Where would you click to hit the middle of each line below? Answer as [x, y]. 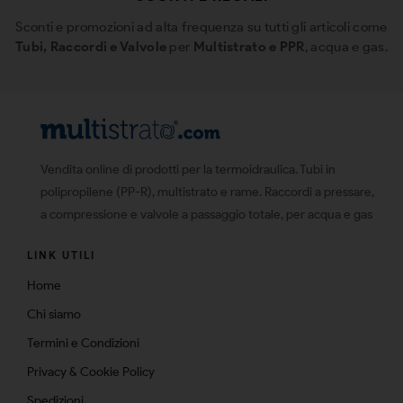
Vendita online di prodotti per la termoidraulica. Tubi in [188, 170]
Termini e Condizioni [83, 344]
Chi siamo [54, 315]
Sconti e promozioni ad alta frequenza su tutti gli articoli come [201, 27]
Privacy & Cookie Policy [91, 372]
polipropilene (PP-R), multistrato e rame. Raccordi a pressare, [207, 193]
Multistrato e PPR [249, 47]
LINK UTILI [61, 255]
